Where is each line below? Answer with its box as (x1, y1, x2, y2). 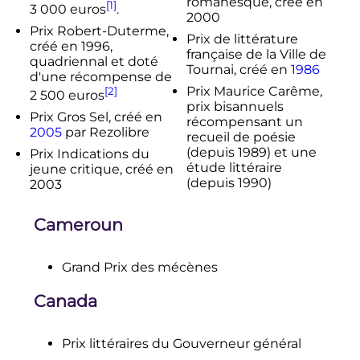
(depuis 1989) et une (186, 144, 317, 160)
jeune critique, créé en (29, 161, 174, 177)
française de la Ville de (186, 46, 326, 62)
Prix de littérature (186, 31, 298, 47)
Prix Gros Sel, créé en (29, 108, 162, 125)
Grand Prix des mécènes (61, 259, 218, 275)
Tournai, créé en (186, 61, 291, 77)
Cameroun (33, 214, 123, 235)
